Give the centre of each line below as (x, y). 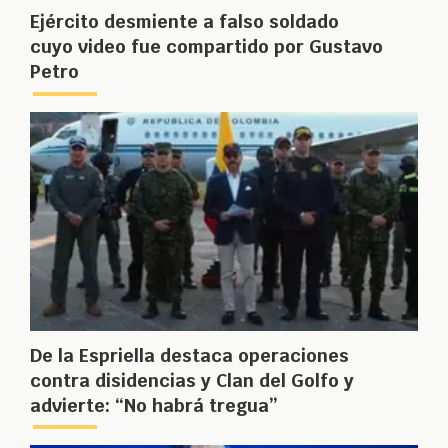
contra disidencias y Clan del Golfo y (192, 380)
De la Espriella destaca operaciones (189, 355)
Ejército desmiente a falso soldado (184, 21)
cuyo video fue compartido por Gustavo (206, 46)
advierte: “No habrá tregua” (154, 405)
